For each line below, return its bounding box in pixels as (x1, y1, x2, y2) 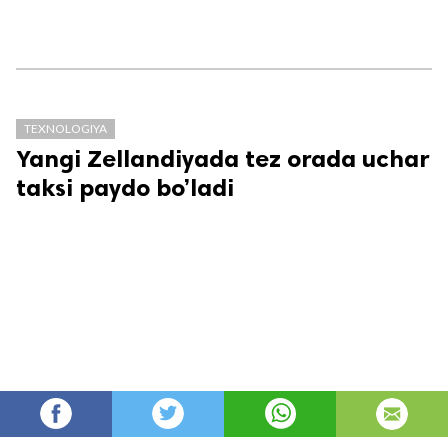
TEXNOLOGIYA (24, 121, 107, 137)
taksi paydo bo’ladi (16, 173, 234, 203)
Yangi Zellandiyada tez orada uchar (16, 144, 430, 174)
